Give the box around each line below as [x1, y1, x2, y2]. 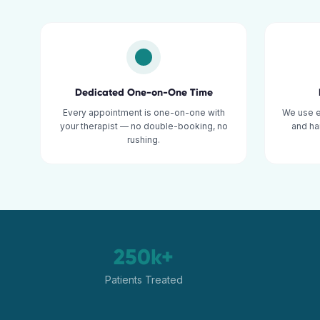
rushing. [127, 134, 160, 145]
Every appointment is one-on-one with [62, 107, 225, 118]
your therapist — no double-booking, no [59, 121, 228, 131]
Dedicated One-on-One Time [74, 86, 213, 99]
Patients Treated [104, 274, 183, 286]
